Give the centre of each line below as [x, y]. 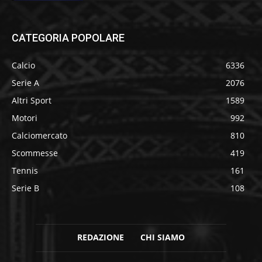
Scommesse [35, 153]
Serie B [25, 188]
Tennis [25, 171]
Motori [25, 118]
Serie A [25, 83]
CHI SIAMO [163, 237]
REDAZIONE [101, 237]
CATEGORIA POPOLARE [68, 38]
